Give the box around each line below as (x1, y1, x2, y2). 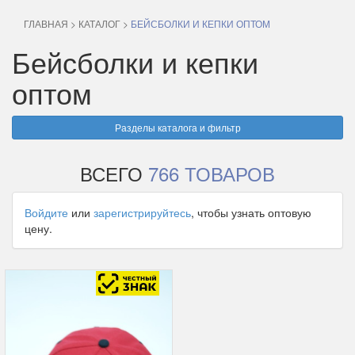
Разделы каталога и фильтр (114, 120, 241, 134)
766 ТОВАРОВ (148, 159, 275, 187)
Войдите (25, 204, 68, 220)
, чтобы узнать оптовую (191, 204, 311, 220)
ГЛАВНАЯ (24, 17, 68, 30)
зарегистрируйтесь (94, 204, 191, 220)
